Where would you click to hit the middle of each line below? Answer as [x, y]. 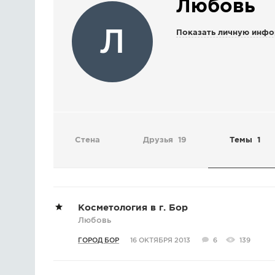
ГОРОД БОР [99, 241]
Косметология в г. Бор [133, 208]
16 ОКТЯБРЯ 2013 [160, 241]
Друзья [159, 140]
